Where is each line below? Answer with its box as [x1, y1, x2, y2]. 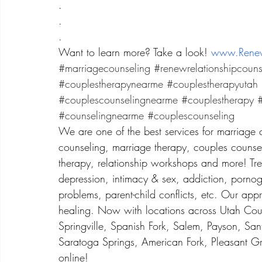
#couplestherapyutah [167, 77, 258, 91]
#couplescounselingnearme [58, 92, 178, 106]
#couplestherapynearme [58, 77, 163, 91]
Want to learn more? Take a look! [58, 45, 211, 59]
